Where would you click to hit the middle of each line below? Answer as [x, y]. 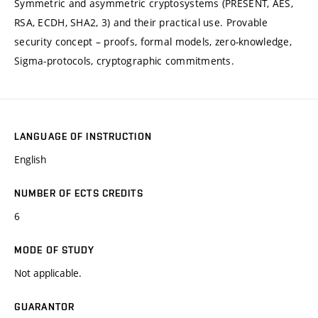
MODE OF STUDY [55, 250]
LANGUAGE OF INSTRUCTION [83, 137]
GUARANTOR [45, 307]
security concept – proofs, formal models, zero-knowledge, [153, 42]
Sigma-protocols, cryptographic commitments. [125, 61]
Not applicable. [48, 273]
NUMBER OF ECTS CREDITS [79, 193]
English [30, 160]
